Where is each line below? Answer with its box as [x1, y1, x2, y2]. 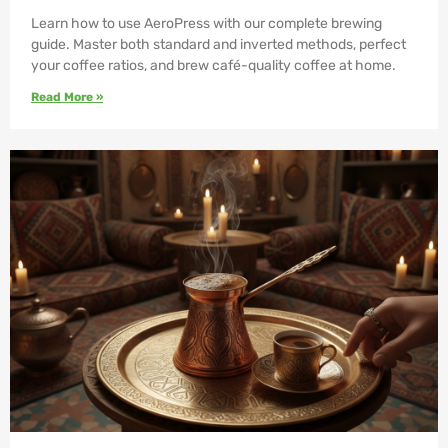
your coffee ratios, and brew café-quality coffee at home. [31, 56, 396, 74]
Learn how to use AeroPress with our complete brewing [31, 14, 382, 32]
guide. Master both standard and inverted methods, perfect [31, 35, 406, 53]
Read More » [31, 89, 103, 104]
